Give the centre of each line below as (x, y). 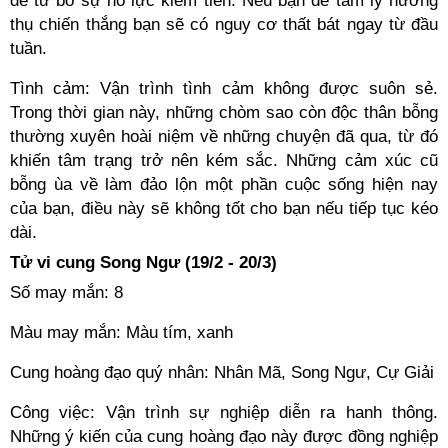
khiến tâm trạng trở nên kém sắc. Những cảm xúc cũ (224, 160)
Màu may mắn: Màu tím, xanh (124, 332)
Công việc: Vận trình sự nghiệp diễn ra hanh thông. (224, 412)
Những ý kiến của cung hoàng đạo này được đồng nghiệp (224, 436)
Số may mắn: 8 (66, 292)
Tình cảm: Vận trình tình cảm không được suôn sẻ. (224, 88)
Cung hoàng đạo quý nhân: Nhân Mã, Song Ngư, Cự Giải (222, 372)
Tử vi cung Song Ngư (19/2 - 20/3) (143, 262)
